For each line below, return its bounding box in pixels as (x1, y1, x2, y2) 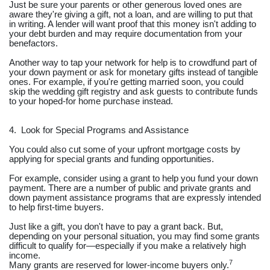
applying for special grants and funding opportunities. (9, 154, 214, 164)
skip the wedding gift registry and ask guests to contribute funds (9, 86, 258, 96)
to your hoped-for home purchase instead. (9, 96, 173, 106)
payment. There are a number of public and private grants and (9, 183, 251, 193)
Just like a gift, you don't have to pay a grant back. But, (9, 221, 223, 231)
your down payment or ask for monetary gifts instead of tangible (9, 67, 258, 77)
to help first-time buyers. (9, 202, 104, 212)
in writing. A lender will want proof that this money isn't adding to (9, 19, 256, 29)
